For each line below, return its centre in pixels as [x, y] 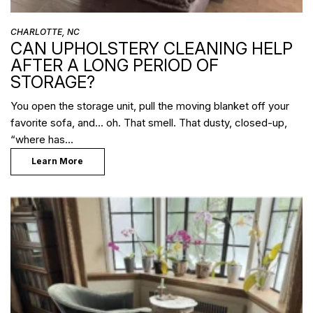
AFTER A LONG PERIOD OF [115, 66]
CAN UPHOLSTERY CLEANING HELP [152, 49]
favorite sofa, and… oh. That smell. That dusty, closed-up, [149, 123]
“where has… [42, 140]
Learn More [58, 161]
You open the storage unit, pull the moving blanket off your [150, 106]
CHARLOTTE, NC [45, 32]
